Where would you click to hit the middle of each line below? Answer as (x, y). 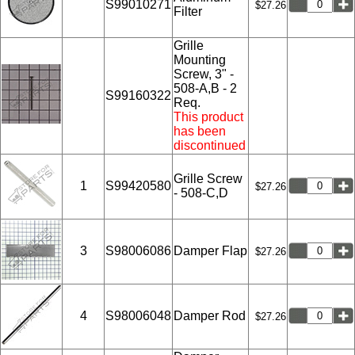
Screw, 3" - (204, 74)
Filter (188, 11)
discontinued (210, 145)
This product (208, 116)
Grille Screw (208, 178)
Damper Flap (210, 250)
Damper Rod (210, 315)
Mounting (200, 59)
